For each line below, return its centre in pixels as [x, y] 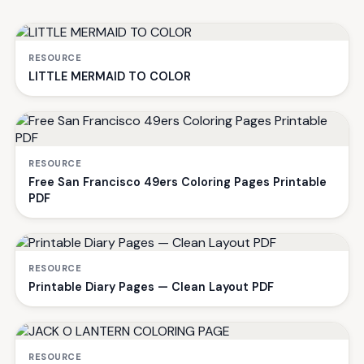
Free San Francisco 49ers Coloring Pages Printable [178, 182]
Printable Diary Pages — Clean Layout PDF [151, 286]
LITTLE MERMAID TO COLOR [110, 76]
